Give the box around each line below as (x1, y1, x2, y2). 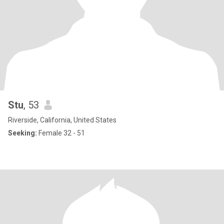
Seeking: (8, 129, 37, 137)
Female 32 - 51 (37, 129, 85, 137)
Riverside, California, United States (8, 116, 116, 124)
